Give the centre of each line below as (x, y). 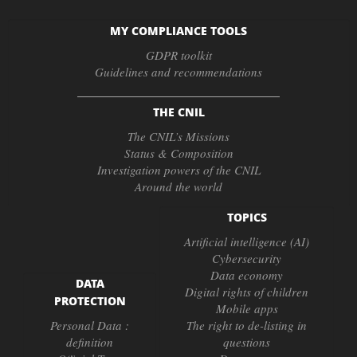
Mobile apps (247, 309)
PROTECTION (90, 301)
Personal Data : (90, 326)
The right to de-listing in (247, 326)
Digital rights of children (247, 292)
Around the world (178, 187)
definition (90, 342)
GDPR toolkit (178, 55)
